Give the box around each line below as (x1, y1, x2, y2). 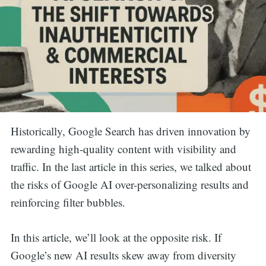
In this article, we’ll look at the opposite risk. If (10, 229, 221, 245)
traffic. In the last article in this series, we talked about (10, 159, 251, 175)
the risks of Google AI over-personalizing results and (10, 177, 249, 192)
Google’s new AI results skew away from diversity (10, 247, 236, 262)
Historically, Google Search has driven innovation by (10, 123, 251, 139)
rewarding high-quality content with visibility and (10, 141, 236, 157)
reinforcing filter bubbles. (10, 195, 129, 210)
